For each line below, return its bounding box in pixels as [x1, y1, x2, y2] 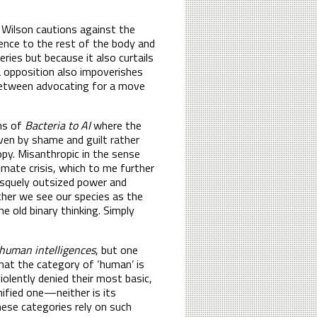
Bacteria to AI [25, 116, 91, 134]
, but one [96, 241, 138, 258]
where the [91, 116, 142, 134]
